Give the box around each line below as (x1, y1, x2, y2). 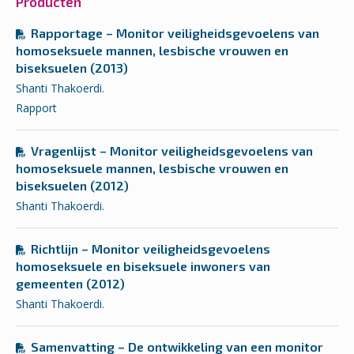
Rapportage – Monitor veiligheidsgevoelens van (31, 25, 319, 41)
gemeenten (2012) (16, 276, 125, 292)
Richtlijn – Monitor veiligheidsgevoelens (31, 241, 270, 257)
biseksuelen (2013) (16, 60, 128, 76)
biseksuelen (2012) (16, 178, 129, 194)
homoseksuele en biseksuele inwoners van (16, 258, 270, 274)
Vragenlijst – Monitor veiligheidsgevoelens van (31, 143, 313, 159)
